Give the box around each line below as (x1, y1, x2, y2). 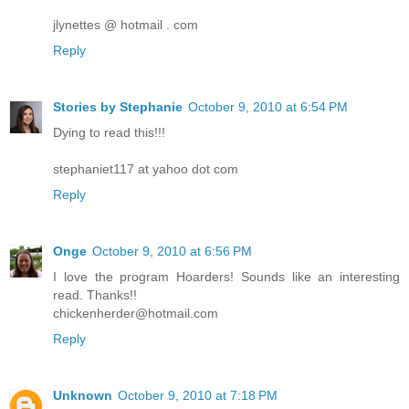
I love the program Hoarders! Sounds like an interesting (53, 269, 400, 285)
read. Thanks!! (53, 288, 137, 303)
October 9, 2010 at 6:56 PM (92, 244, 252, 259)
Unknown (53, 388, 112, 404)
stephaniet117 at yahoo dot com (53, 162, 238, 177)
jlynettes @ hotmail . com (53, 17, 198, 33)
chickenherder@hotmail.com (53, 306, 218, 321)
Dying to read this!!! (53, 125, 165, 141)
